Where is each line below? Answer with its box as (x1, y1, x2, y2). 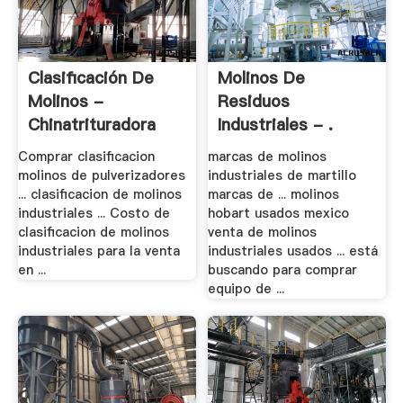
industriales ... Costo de (17, 203, 170, 222)
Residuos (218, 90, 291, 113)
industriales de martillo (208, 166, 357, 184)
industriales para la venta (17, 241, 180, 260)
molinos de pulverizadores (17, 166, 185, 184)
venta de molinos (208, 222, 318, 241)
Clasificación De (27, 67, 154, 90)
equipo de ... (208, 279, 285, 298)
